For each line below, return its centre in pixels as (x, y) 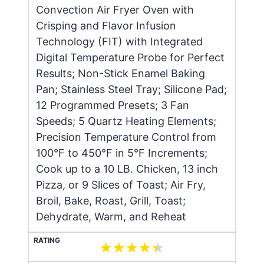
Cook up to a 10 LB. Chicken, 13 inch (127, 169)
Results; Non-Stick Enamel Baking (121, 73)
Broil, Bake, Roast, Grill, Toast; (111, 200)
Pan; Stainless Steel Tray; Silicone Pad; (131, 89)
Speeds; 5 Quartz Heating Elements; (126, 121)
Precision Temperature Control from (126, 137)
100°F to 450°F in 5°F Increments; (122, 153)
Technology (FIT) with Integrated (119, 41)
